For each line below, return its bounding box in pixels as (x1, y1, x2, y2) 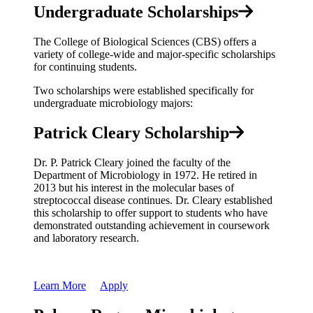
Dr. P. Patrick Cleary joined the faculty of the (34, 156, 231, 169)
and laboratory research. (34, 232, 139, 245)
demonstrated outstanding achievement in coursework (34, 219, 270, 232)
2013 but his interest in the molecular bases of (34, 182, 234, 194)
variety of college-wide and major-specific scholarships (34, 48, 275, 61)
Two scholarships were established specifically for (34, 85, 254, 97)
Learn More (34, 279, 86, 292)
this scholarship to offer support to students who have (34, 207, 268, 219)
